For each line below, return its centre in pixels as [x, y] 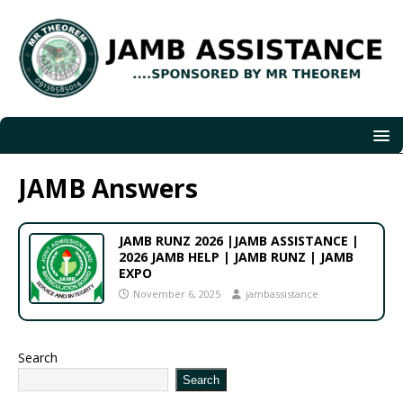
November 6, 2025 [177, 294]
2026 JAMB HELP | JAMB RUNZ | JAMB [236, 257]
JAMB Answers [108, 188]
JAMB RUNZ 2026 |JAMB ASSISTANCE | [239, 241]
